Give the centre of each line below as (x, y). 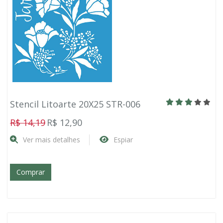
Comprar (31, 172)
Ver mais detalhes (52, 140)
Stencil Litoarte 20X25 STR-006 (75, 104)
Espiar (123, 140)
